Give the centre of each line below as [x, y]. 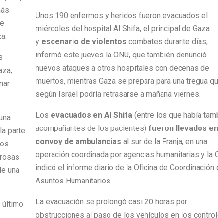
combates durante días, [167, 41]
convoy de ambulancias [78, 141]
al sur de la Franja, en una [164, 141]
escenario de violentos [84, 41]
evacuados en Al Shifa [92, 115]
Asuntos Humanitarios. [73, 181]
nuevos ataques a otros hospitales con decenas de [122, 68]
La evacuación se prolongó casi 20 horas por [111, 201]
